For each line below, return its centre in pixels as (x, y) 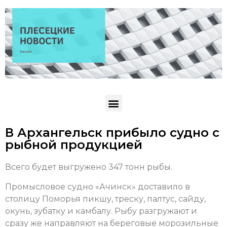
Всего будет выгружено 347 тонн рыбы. (89, 167)
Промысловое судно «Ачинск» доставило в (98, 186)
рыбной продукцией (74, 145)
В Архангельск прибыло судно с (112, 133)
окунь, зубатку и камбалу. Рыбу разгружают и (101, 211)
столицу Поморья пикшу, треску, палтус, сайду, (105, 199)
